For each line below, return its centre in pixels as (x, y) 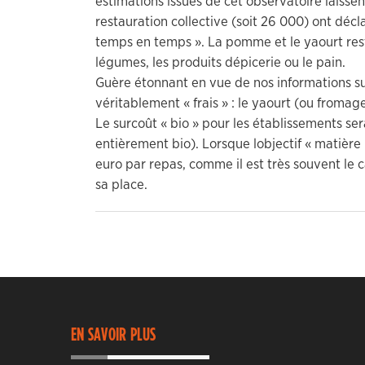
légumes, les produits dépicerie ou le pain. (220, 62)
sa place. (121, 184)
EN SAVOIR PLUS (114, 334)
